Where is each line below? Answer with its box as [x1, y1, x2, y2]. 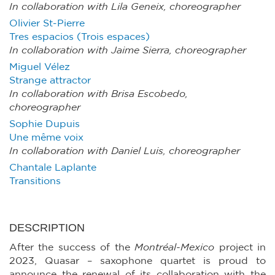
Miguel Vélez [9, 62, 70, 72]
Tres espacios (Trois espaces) [9, 32, 150, 42]
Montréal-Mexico [130, 242, 215, 252]
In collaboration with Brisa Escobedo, [9, 89, 188, 99]
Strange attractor [9, 76, 91, 85]
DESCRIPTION [9, 222, 85, 234]
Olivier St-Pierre [9, 18, 85, 28]
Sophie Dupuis [9, 119, 80, 129]
